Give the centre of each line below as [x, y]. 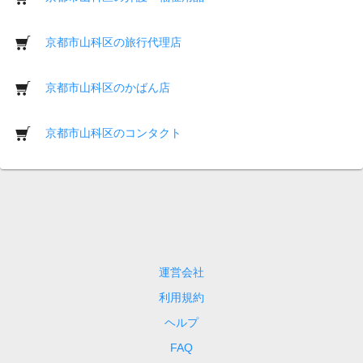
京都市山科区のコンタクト [113, 132]
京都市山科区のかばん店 [108, 87]
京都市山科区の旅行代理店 [113, 42]
